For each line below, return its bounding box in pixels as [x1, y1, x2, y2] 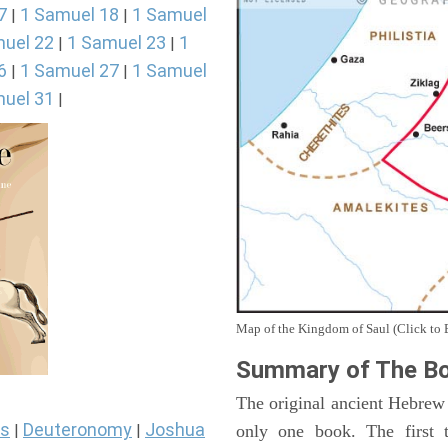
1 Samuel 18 [20, 4, 119, 25]
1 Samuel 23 [67, 32, 166, 53]
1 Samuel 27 [20, 60, 119, 81]
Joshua [145, 419, 205, 441]
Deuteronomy [23, 419, 132, 441]
